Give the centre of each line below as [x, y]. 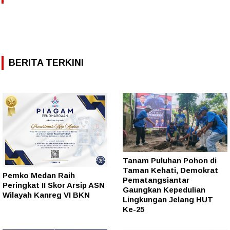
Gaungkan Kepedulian [164, 189]
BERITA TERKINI [46, 62]
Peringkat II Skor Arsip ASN [54, 185]
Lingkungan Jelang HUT [168, 199]
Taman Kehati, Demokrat [170, 170]
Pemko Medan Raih [39, 176]
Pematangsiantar [156, 180]
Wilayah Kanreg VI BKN [46, 195]
